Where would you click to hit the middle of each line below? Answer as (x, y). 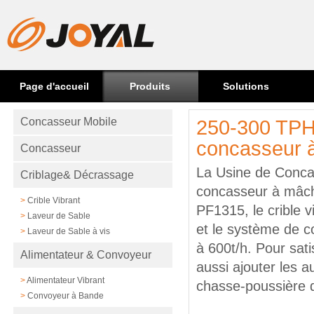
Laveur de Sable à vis (69, 231)
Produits (150, 86)
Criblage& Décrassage (77, 175)
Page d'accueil (55, 86)
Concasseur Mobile (69, 121)
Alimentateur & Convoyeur (86, 254)
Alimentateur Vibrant (66, 280)
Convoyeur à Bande (66, 295)
